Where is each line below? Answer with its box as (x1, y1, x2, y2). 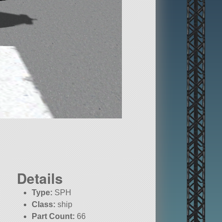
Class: (32, 200, 56, 209)
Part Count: (32, 212, 75, 221)
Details (17, 168, 63, 189)
